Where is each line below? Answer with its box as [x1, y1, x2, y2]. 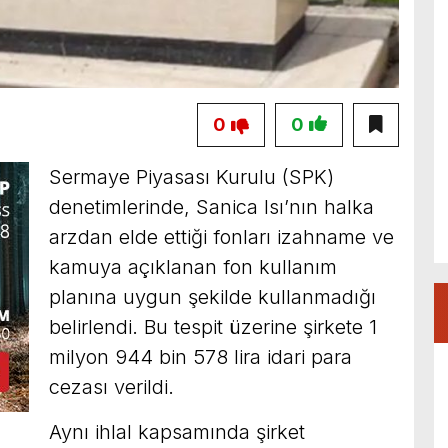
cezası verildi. [49, 375, 174, 400]
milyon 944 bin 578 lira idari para [49, 345, 352, 370]
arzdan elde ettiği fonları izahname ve [49, 225, 394, 250]
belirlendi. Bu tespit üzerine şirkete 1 [49, 315, 377, 340]
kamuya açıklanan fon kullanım [49, 255, 337, 280]
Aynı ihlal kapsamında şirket [49, 420, 305, 445]
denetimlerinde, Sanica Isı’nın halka [49, 195, 374, 220]
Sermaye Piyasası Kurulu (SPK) [49, 165, 334, 190]
